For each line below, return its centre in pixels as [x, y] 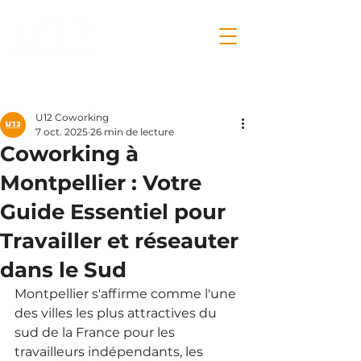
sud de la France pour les [96, 332]
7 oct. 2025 [62, 132]
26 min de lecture [132, 132]
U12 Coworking [72, 117]
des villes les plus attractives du [117, 313]
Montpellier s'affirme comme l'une [127, 294]
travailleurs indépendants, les [110, 352]
